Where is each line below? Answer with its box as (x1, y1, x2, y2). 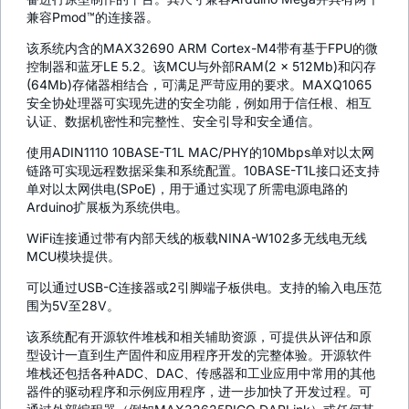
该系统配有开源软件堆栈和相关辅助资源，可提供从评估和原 (26, 329, 372, 345)
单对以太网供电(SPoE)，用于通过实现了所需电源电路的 (26, 181, 348, 197)
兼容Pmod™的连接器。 (26, 9, 159, 26)
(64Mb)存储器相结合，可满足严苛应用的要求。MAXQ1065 (26, 77, 372, 93)
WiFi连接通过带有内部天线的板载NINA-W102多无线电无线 (26, 230, 367, 246)
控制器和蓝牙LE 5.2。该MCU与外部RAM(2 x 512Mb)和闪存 (26, 58, 376, 75)
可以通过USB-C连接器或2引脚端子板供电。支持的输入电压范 (26, 279, 382, 296)
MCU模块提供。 (26, 248, 121, 265)
